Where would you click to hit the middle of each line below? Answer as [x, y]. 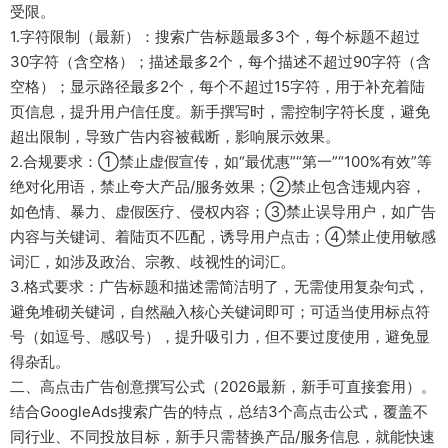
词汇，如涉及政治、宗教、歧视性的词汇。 [152, 261]
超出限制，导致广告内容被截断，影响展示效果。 [175, 136]
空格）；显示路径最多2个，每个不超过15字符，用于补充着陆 [217, 86]
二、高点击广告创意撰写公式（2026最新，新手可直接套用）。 [223, 386]
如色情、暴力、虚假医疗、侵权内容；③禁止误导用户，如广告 [223, 211]
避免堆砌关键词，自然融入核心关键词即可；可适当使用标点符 [220, 311]
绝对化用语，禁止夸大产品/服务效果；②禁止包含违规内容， [218, 186]
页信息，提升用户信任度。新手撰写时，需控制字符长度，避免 [220, 111]
